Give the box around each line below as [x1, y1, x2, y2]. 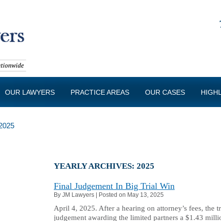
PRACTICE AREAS [71, 88, 129, 96]
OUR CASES [145, 88, 185, 96]
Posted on [99, 191, 127, 198]
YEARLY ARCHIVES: [54, 161, 137, 171]
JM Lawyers [62, 191, 94, 198]
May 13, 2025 [127, 191, 164, 198]
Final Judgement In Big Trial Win [54, 181, 175, 191]
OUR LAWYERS [5, 88, 55, 96]
